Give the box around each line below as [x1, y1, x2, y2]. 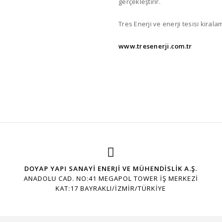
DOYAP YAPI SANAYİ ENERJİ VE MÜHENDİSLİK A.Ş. [24, 164, 198, 173]
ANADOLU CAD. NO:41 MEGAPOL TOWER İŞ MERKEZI [23, 173, 198, 183]
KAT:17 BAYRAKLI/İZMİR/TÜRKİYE [55, 183, 166, 193]
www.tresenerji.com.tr [118, 41, 192, 51]
